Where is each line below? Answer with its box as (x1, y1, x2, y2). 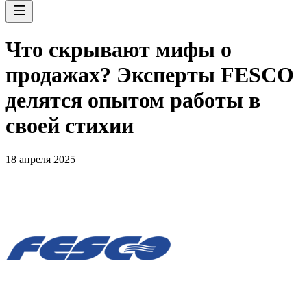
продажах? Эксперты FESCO (5, 62, 294, 88)
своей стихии (5, 113, 134, 138)
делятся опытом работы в (5, 88, 260, 113)
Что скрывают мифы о (5, 37, 232, 62)
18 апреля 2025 (5, 153, 75, 165)
